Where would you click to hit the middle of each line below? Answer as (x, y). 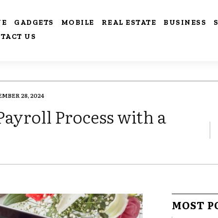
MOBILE (78, 22)
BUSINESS (185, 22)
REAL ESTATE (129, 22)
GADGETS (34, 22)
